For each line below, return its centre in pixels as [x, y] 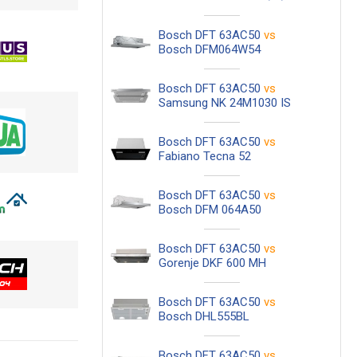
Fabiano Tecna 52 [205, 156]
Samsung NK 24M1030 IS [225, 103]
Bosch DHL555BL [204, 316]
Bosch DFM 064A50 [210, 210]
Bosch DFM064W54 [210, 49]
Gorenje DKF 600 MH [212, 263]
